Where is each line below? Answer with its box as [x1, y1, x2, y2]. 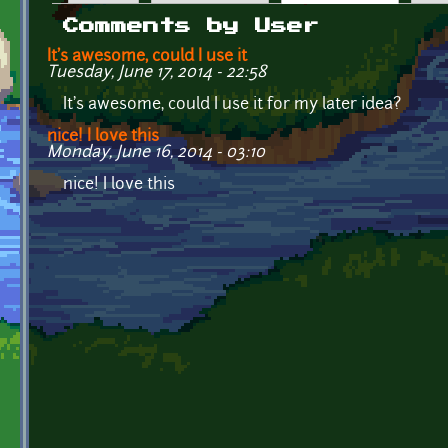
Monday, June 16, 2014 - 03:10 [47, 144, 265, 161]
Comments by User [63, 18, 319, 35]
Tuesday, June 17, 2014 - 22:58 [47, 64, 267, 81]
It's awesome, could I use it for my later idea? [63, 96, 401, 113]
